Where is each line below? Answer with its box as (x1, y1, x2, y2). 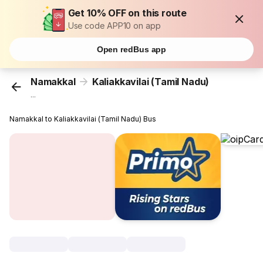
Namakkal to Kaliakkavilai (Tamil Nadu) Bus (9, 114, 157, 124)
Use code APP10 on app (68, 21, 161, 31)
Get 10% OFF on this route (68, 7, 187, 19)
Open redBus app (96, 45, 167, 54)
